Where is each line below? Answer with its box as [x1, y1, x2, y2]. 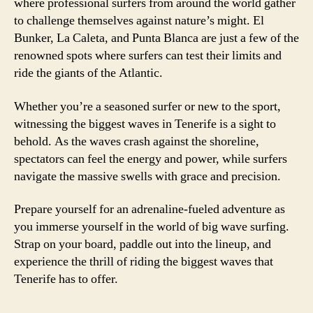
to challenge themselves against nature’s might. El [14, 13, 264, 29]
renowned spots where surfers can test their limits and [14, 48, 282, 64]
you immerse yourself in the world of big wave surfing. [14, 219, 289, 235]
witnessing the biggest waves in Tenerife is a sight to [14, 115, 276, 132]
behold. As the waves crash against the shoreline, [14, 133, 259, 150]
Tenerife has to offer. [14, 271, 118, 287]
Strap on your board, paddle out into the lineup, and [14, 236, 271, 252]
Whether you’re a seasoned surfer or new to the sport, [14, 98, 281, 115]
